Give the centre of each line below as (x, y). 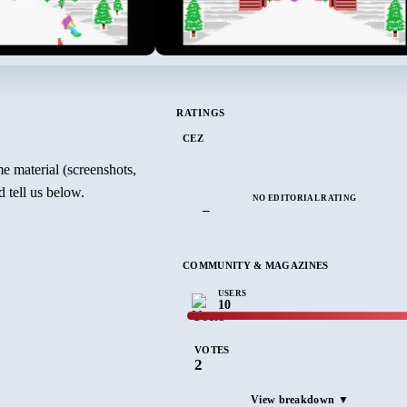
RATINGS (201, 113)
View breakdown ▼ (300, 399)
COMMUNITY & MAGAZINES (256, 266)
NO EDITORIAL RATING (305, 198)
